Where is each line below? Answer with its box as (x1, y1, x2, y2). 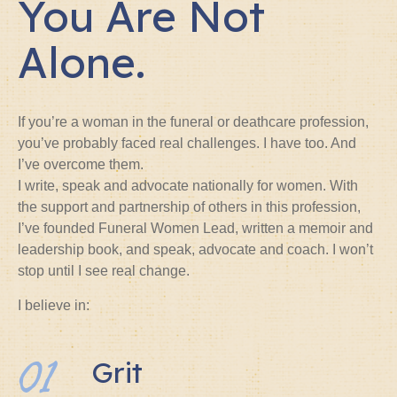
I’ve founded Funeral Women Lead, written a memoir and (18, 221, 373, 237)
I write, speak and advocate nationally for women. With (18, 178, 358, 194)
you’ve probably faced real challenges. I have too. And (18, 136, 360, 152)
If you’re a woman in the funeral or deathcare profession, (18, 114, 369, 130)
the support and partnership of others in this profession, (18, 199, 361, 215)
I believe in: (18, 297, 90, 313)
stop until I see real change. (18, 263, 207, 279)
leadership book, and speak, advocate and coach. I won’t (18, 242, 373, 258)
